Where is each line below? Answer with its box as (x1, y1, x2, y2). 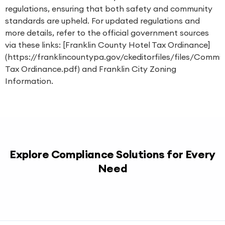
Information (5, 76, 51, 86)
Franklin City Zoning (99, 64, 176, 74)
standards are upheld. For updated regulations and (5, 16, 200, 26)
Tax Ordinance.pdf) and (5, 64, 99, 74)
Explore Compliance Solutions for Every (10, 147, 215, 161)
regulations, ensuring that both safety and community (5, 4, 212, 14)
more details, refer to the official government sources (5, 28, 209, 38)
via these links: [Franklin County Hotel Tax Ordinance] (5, 40, 210, 50)
